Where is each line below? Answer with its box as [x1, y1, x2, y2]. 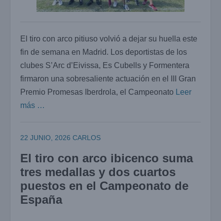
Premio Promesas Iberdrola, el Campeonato [20, 88, 176, 97]
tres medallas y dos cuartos [20, 165, 176, 179]
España [20, 193, 62, 207]
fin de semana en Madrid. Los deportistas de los [20, 48, 187, 57]
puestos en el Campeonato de [20, 179, 188, 193]
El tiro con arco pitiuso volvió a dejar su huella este [20, 35, 197, 43]
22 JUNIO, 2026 [20, 134, 71, 142]
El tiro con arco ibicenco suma [20, 151, 193, 165]
